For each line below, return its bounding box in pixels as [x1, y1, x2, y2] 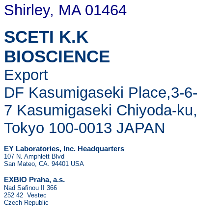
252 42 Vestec [4, 192, 47, 199]
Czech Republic [4, 199, 49, 206]
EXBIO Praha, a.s [4, 176, 63, 184]
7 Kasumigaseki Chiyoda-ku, [4, 102, 197, 119]
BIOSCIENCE [4, 47, 110, 66]
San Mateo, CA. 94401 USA [4, 160, 84, 167]
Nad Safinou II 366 [4, 184, 57, 192]
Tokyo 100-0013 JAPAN [4, 119, 169, 137]
